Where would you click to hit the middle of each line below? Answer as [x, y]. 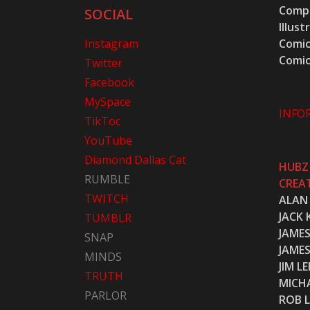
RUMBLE [107, 179]
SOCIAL [109, 14]
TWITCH [107, 198]
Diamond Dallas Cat [135, 159]
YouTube [108, 140]
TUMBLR [108, 218]
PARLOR [106, 295]
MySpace [108, 101]
